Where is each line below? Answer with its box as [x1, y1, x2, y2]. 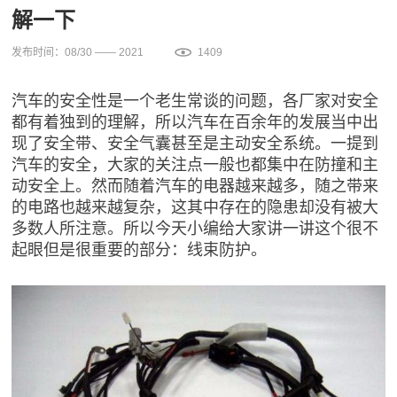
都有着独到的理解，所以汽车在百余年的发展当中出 [12, 109, 379, 132]
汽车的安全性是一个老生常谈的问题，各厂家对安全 [12, 88, 379, 111]
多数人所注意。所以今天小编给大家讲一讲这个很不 [12, 215, 379, 238]
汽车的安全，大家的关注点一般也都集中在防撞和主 [12, 152, 379, 175]
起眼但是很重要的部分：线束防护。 [12, 237, 268, 260]
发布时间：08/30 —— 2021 [12, 46, 144, 58]
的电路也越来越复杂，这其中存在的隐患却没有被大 [12, 194, 379, 217]
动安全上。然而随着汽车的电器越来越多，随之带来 [12, 173, 379, 196]
